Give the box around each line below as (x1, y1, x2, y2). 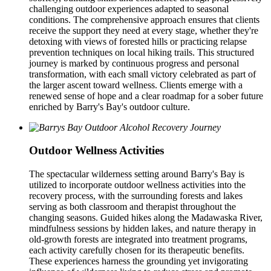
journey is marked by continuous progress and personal (29, 57, 239, 68)
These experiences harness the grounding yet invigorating (29, 256, 248, 267)
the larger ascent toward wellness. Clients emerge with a (29, 79, 243, 90)
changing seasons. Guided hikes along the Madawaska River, (29, 212, 263, 223)
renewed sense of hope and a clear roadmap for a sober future (29, 90, 263, 101)
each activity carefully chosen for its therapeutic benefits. (29, 245, 244, 256)
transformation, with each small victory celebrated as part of (29, 68, 256, 79)
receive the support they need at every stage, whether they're (29, 25, 258, 36)
